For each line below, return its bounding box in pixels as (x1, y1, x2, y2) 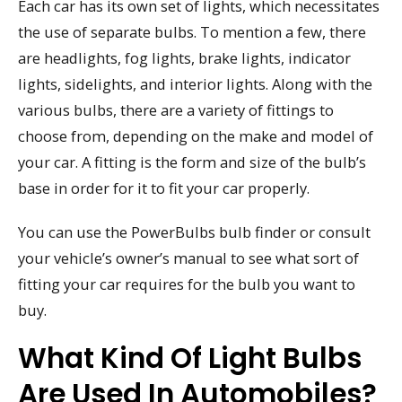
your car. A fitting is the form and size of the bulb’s (18, 152, 366, 173)
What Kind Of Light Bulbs (18, 338, 362, 379)
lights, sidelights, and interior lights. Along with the (18, 74, 372, 95)
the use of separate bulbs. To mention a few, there (18, 22, 366, 43)
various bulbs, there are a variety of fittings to (18, 100, 334, 121)
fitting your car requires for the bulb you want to (18, 273, 355, 294)
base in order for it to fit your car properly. (18, 178, 310, 199)
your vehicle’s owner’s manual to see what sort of (18, 247, 359, 268)
